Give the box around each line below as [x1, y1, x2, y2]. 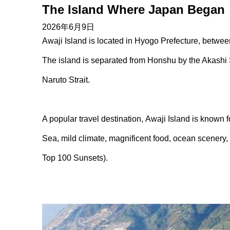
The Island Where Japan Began [42, 3, 225, 16]
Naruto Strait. [42, 75, 92, 84]
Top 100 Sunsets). [42, 154, 110, 162]
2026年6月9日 [42, 23, 94, 31]
